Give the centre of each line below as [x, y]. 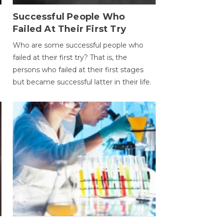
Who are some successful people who [78, 45]
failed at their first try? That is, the [70, 57]
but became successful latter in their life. [82, 82]
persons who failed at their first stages [78, 69]
